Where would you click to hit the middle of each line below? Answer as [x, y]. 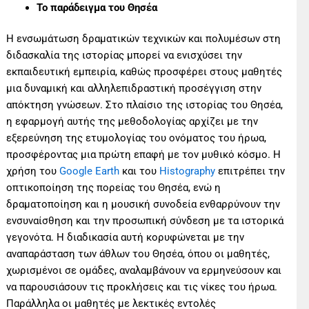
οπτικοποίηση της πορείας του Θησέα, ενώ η [114, 188]
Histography [188, 171]
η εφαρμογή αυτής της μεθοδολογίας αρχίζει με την [132, 122]
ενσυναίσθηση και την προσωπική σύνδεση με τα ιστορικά [145, 221]
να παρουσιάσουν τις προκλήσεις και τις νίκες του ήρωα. [142, 287]
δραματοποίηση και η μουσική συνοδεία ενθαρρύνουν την [143, 205]
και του [140, 171]
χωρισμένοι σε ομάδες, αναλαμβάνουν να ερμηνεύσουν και [144, 271]
